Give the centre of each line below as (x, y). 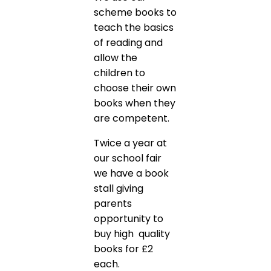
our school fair (127, 158)
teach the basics (133, 28)
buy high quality (132, 234)
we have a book (131, 174)
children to (119, 73)
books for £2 (123, 249)
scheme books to (135, 13)
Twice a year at (130, 143)
